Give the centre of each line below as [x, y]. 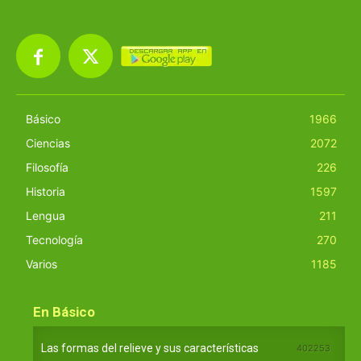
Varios [41, 264]
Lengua [46, 216]
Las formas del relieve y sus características [150, 349]
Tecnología [54, 240]
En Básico [64, 312]
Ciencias [48, 143]
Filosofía [47, 168]
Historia [46, 192]
